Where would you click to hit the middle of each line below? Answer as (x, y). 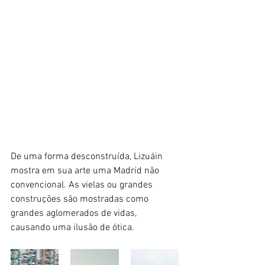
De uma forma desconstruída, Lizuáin (88, 157)
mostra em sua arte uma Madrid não (86, 171)
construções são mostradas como (81, 200)
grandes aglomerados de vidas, (75, 214)
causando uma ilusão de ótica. (72, 228)
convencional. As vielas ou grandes (83, 185)
